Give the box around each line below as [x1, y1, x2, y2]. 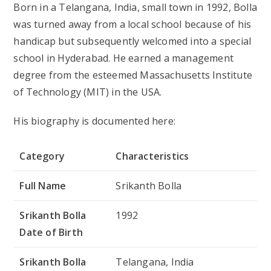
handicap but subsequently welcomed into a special [13, 34, 252, 48]
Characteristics [116, 149, 189, 163]
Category [19, 149, 65, 163]
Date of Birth [19, 225, 83, 239]
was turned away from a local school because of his [13, 17, 252, 31]
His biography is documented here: [13, 114, 176, 128]
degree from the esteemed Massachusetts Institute [13, 68, 253, 82]
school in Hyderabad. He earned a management [13, 51, 234, 65]
